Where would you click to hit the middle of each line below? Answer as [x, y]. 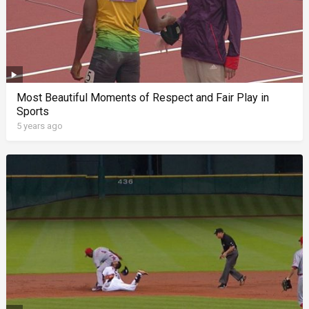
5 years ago [39, 126]
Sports [32, 111]
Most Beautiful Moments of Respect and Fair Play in [142, 97]
